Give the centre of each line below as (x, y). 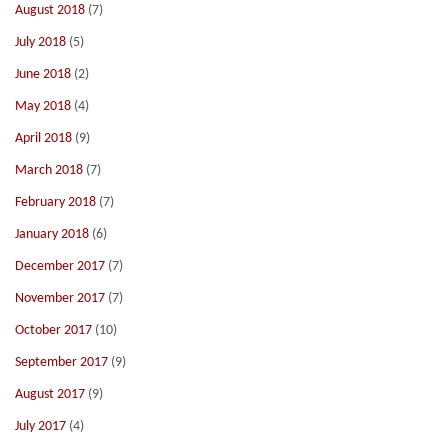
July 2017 (40, 426)
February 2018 (55, 202)
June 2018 (43, 74)
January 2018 (52, 234)
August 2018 (50, 10)
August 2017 (50, 394)
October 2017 (53, 330)
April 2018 (43, 138)
